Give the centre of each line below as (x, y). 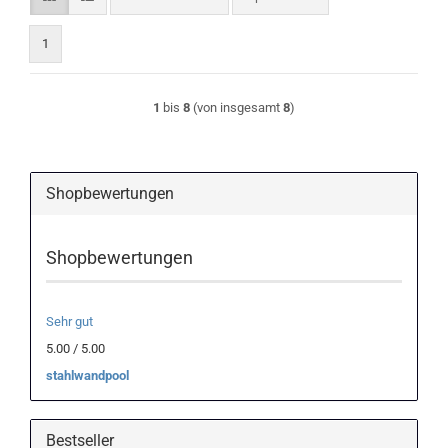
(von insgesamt (236, 107)
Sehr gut (69, 321)
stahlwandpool (87, 375)
